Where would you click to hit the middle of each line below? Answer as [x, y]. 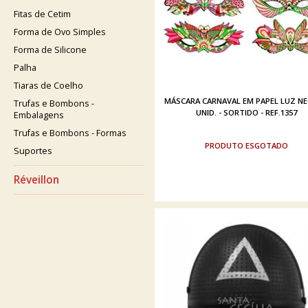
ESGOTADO [266, 145]
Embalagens [39, 115]
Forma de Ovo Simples [60, 32]
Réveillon [36, 180]
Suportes [33, 151]
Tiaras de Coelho [48, 86]
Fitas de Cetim [42, 14]
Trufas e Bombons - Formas [70, 133]
